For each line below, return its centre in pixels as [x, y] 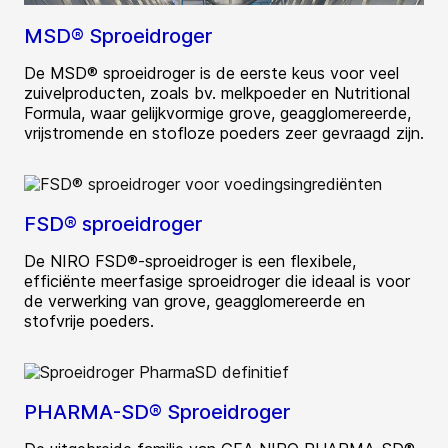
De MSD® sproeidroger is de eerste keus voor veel [211, 73]
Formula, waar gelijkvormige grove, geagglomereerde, [217, 113]
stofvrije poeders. [89, 321]
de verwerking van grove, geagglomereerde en [194, 301]
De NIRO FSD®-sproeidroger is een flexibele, [190, 261]
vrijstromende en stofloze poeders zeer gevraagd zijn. [224, 133]
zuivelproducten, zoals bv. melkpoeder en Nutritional [217, 93]
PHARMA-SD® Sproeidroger [157, 412]
